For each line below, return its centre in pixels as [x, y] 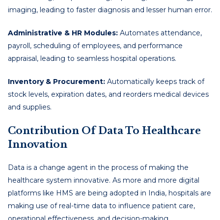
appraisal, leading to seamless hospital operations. [92, 58]
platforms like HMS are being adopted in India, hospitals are [110, 193]
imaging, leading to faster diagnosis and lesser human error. [110, 10]
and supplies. [30, 107]
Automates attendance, [160, 33]
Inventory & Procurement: [56, 81]
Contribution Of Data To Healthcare [104, 130]
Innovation [38, 144]
